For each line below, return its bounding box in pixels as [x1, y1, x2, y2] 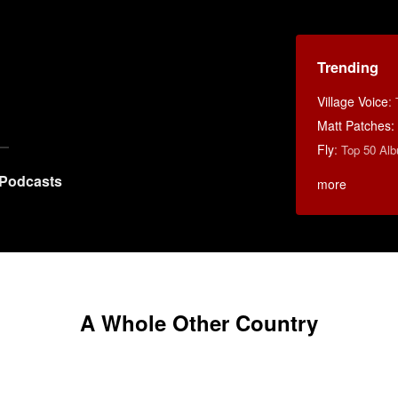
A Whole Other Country [80, 307, 318, 338]
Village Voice [316, 92, 388, 110]
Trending [316, 56, 378, 77]
